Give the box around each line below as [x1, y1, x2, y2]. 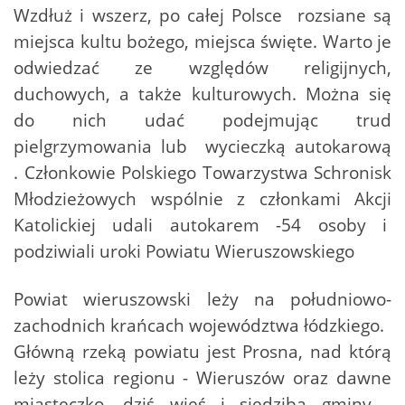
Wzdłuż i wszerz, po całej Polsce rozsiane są [14, 3, 391, 28]
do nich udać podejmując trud [14, 108, 391, 133]
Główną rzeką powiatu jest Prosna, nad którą [14, 339, 391, 364]
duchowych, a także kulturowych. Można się [14, 81, 391, 107]
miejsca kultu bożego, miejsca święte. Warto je [14, 29, 391, 54]
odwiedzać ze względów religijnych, [14, 55, 391, 80]
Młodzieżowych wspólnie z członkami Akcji [14, 186, 391, 212]
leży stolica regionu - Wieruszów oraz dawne [14, 365, 391, 391]
